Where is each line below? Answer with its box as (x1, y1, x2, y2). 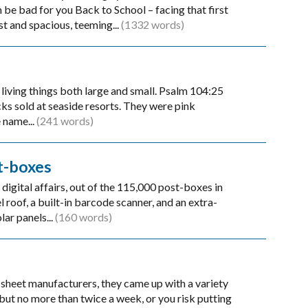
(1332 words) (120, 18, 184, 32)
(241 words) (36, 114, 93, 128)
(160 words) (54, 210, 112, 224)
